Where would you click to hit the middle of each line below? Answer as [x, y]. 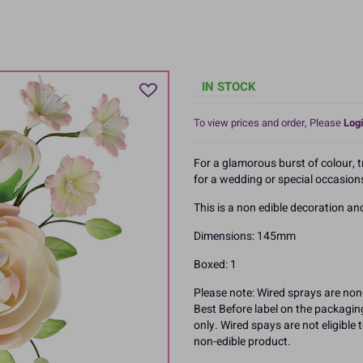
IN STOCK [229, 86]
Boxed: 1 [215, 264]
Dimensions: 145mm [245, 236]
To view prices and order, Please [269, 122]
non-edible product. [242, 341]
